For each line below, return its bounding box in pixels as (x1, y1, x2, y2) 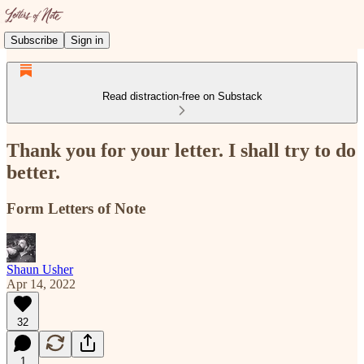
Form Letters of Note (6, 199, 145, 217)
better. (6, 161, 60, 183)
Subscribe (11, 33, 58, 46)
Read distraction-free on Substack (102, 90, 262, 102)
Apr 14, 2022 (6, 276, 76, 291)
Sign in (71, 33, 103, 46)
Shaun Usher (6, 262, 73, 276)
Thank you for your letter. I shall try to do (6, 139, 356, 161)
